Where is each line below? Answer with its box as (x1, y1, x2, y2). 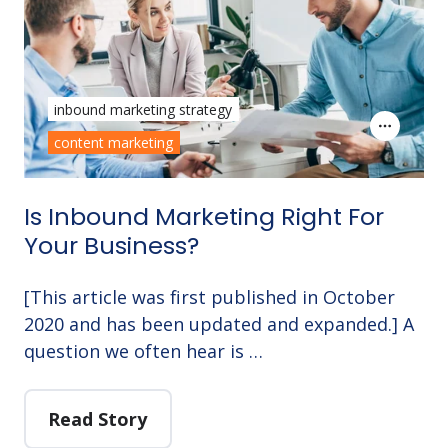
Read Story (48, 406, 148, 431)
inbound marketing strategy (54, 99, 233, 119)
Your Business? (24, 229, 199, 263)
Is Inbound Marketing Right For (24, 200, 384, 234)
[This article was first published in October (24, 285, 395, 310)
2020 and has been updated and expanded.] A (24, 312, 414, 337)
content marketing (54, 133, 174, 153)
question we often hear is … (24, 339, 263, 364)
